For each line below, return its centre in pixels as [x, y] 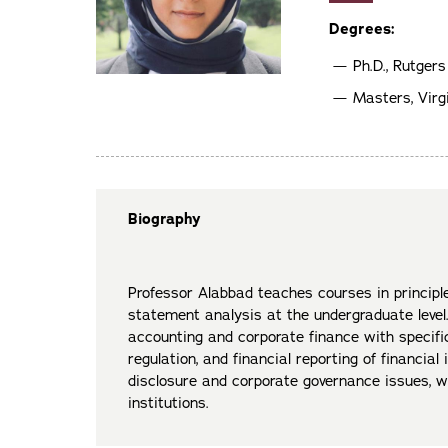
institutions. [168, 403]
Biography [164, 219]
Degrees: [362, 29]
